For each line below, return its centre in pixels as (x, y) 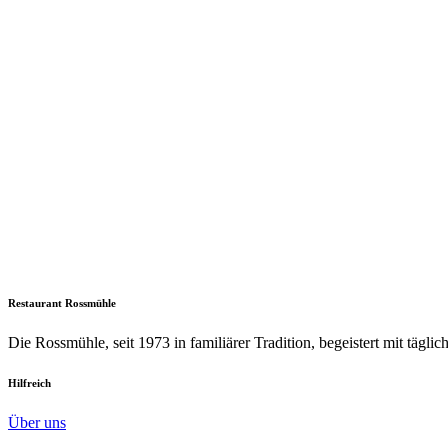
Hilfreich (29, 383)
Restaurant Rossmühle (62, 303)
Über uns (37, 423)
